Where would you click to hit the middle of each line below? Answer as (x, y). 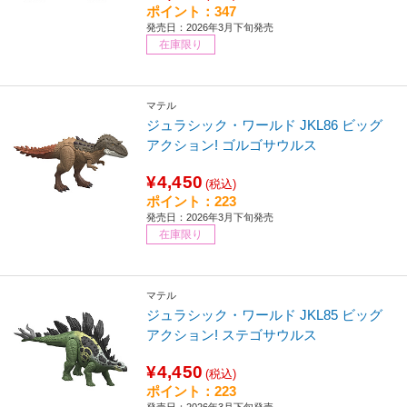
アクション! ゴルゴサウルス (232, 144)
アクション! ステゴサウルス (232, 334)
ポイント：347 (192, 11)
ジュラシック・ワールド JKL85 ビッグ (265, 314)
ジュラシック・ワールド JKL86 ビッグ (265, 124)
